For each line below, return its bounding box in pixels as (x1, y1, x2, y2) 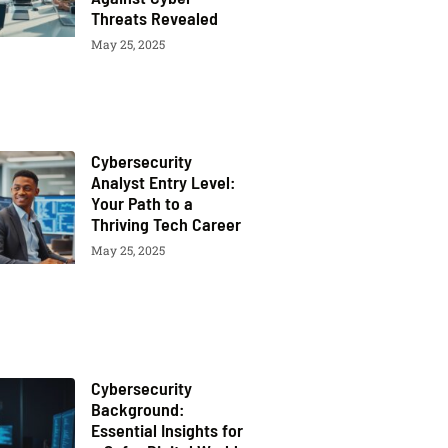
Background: (90, 398, 184, 421)
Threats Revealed (90, 7, 218, 30)
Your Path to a (90, 192, 193, 215)
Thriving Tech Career (90, 213, 241, 236)
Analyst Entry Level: (90, 171, 235, 194)
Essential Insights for (90, 419, 243, 442)
